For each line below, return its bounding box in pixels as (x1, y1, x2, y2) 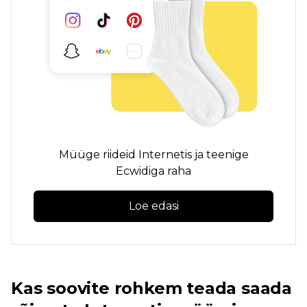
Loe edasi (128, 199, 179, 212)
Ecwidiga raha (116, 164, 191, 177)
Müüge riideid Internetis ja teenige (58, 147, 249, 161)
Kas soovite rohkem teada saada (11, 278, 292, 298)
